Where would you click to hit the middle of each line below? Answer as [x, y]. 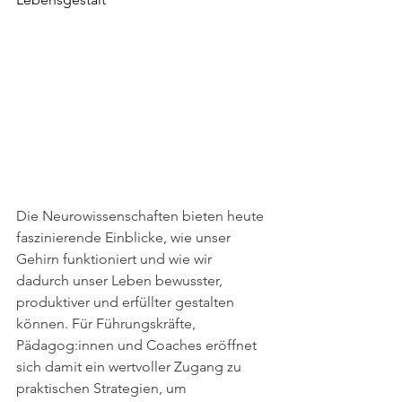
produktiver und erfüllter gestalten [127, 301]
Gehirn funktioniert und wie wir [116, 258]
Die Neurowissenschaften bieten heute [142, 215]
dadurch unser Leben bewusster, [121, 280]
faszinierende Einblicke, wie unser [125, 237]
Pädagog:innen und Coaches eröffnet [138, 345]
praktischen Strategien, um [103, 388]
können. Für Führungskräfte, [108, 323]
